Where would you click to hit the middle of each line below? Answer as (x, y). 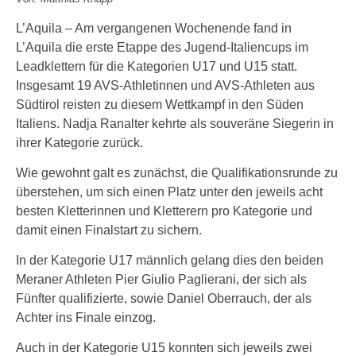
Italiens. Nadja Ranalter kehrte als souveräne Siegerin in (175, 124)
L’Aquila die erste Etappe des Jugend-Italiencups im (162, 47)
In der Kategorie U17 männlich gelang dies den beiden (170, 260)
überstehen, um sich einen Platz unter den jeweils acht (169, 192)
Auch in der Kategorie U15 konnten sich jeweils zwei (164, 348)
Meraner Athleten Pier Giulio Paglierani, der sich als (161, 279)
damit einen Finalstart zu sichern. (109, 230)
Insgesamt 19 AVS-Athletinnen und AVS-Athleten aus (165, 85)
